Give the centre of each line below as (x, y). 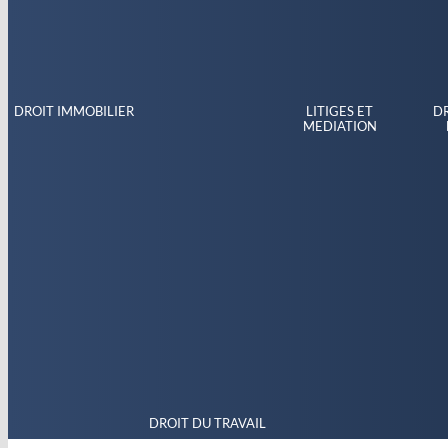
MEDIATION (339, 125)
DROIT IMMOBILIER (74, 110)
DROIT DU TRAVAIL (207, 422)
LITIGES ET (340, 110)
